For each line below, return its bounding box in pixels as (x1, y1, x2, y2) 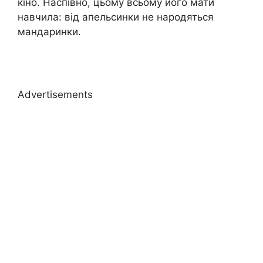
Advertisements (18, 89, 93, 101)
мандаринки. (18, 25, 81, 38)
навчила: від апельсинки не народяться (18, 11, 214, 23)
